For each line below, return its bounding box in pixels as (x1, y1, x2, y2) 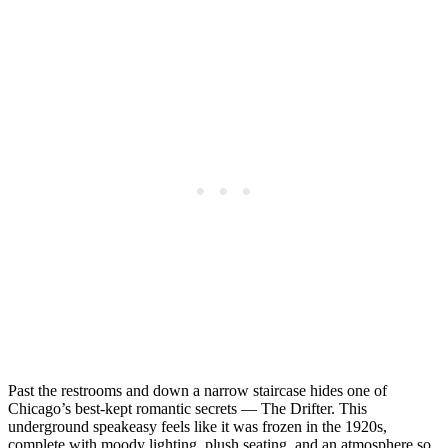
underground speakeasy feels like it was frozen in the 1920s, (8, 418, 387, 436)
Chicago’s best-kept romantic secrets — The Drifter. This (8, 400, 367, 418)
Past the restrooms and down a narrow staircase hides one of (8, 382, 387, 400)
